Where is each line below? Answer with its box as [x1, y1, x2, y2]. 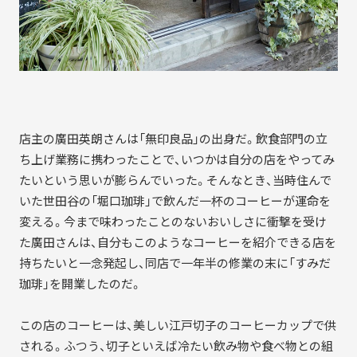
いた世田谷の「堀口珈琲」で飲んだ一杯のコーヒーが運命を [18, 191, 331, 210]
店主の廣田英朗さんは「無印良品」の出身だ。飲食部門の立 [18, 129, 328, 147]
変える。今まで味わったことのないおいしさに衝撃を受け [18, 212, 327, 230]
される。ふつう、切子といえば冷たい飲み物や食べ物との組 [18, 336, 333, 355]
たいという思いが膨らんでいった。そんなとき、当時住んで [18, 171, 331, 189]
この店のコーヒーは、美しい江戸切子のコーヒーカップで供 [18, 316, 336, 334]
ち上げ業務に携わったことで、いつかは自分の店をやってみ [18, 150, 335, 168]
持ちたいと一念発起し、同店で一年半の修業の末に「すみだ [18, 253, 331, 272]
